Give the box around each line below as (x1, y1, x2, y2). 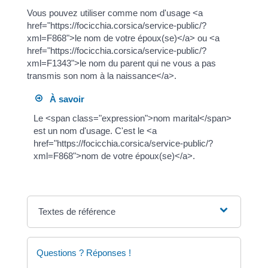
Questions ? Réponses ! (36, 247, 131, 258)
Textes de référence (38, 206, 116, 217)
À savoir (42, 94, 84, 104)
